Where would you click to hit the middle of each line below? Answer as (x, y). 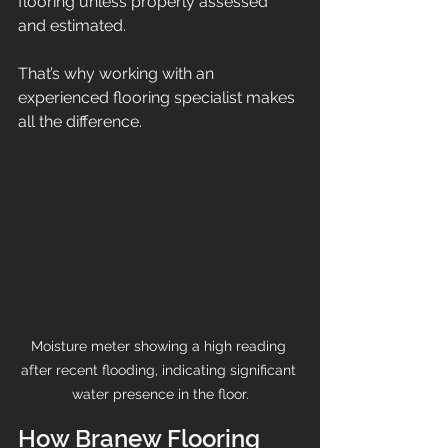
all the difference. (80, 122)
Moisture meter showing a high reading (160, 345)
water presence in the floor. (160, 393)
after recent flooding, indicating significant (160, 369)
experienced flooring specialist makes (158, 98)
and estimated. (72, 26)
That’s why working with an (118, 74)
